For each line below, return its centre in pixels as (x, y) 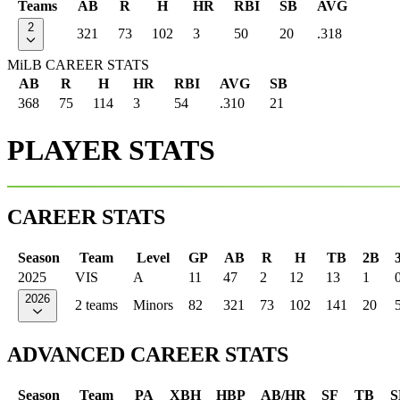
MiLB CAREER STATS (78, 65)
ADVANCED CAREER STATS (148, 354)
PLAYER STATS (111, 150)
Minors (153, 304)
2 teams (96, 304)
